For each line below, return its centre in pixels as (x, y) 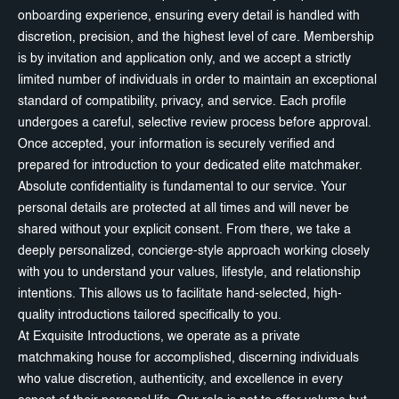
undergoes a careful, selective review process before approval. (195, 122)
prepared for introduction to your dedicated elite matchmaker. (190, 165)
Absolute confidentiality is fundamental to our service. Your (182, 187)
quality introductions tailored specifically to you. (150, 315)
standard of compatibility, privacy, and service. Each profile (182, 101)
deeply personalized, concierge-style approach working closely (194, 251)
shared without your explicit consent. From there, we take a (184, 229)
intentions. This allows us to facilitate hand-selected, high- (180, 293)
